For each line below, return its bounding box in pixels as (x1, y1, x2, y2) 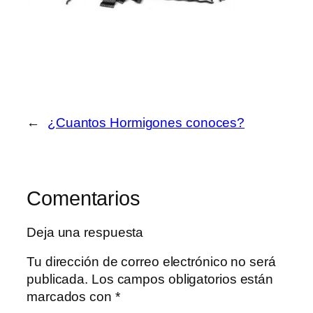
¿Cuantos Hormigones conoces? (47, 115, 245, 130)
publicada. (27, 271, 89, 286)
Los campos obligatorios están (91, 271, 274, 286)
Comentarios (27, 187, 140, 210)
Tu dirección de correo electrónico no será (27, 254, 276, 269)
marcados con (27, 289, 115, 304)
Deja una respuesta (27, 225, 144, 240)
